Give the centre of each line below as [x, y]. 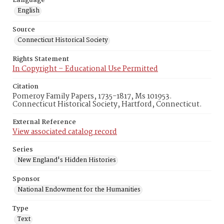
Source [24, 30]
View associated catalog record [65, 132]
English [28, 11]
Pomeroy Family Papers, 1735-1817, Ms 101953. [92, 96]
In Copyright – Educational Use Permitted [85, 69]
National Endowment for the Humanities [79, 190]
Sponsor [26, 179]
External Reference [44, 122]
